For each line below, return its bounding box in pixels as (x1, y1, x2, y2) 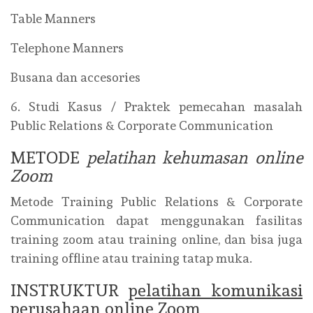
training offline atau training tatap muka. (10, 251, 252, 265)
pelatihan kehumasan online (86, 147, 303, 168)
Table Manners (10, 11, 96, 26)
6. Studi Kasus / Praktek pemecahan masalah (10, 99, 303, 114)
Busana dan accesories (10, 70, 140, 85)
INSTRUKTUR (10, 280, 129, 300)
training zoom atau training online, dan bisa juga (10, 232, 303, 247)
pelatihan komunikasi (129, 280, 303, 300)
